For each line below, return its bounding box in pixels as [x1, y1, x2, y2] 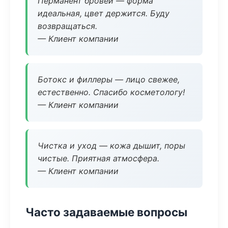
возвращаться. [38, 21, 97, 31]
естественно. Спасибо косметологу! [38, 87, 185, 97]
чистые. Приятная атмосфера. [38, 153, 159, 163]
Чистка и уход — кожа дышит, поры [38, 140, 185, 151]
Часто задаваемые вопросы [25, 205, 187, 219]
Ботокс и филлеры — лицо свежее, [38, 74, 180, 84]
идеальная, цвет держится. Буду [38, 8, 169, 18]
